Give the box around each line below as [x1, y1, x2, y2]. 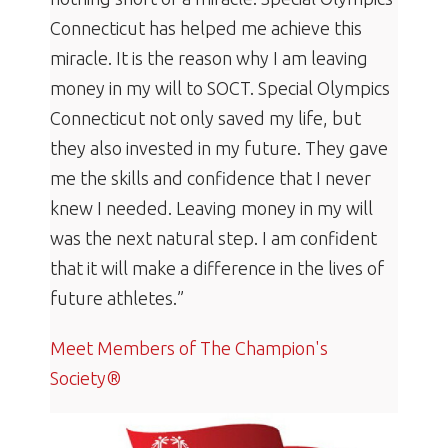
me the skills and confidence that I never [50, 168, 371, 189]
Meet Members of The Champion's [50, 338, 328, 359]
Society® [50, 368, 121, 389]
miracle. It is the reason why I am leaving [50, 48, 368, 69]
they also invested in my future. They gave [50, 138, 388, 159]
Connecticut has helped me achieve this [50, 18, 362, 39]
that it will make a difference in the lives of [50, 258, 384, 279]
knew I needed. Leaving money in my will [50, 198, 373, 219]
